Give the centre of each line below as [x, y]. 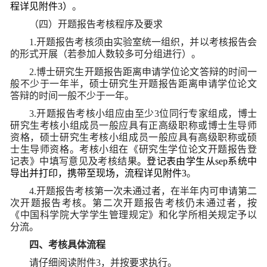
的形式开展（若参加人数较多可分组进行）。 [105, 54]
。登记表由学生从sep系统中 [197, 161]
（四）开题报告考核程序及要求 [96, 24]
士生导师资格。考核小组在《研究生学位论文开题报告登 [133, 149]
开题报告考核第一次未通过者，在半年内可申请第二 [147, 191]
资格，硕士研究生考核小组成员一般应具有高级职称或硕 [133, 137]
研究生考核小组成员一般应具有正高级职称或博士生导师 [133, 125]
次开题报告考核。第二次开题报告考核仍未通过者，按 [133, 203]
